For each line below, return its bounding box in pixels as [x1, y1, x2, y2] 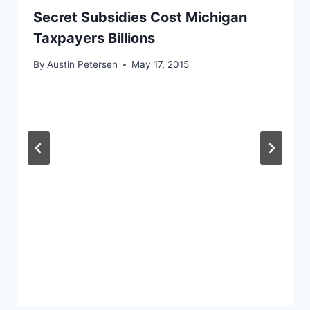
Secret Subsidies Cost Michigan [33, 8, 247, 26]
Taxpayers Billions [33, 29, 155, 46]
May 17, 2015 [131, 59, 190, 71]
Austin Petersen [47, 59, 118, 71]
